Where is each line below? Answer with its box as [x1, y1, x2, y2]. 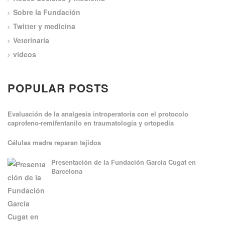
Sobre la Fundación [13, 7, 80, 17]
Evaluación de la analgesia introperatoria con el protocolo [8, 109, 188, 119]
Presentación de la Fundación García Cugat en [51, 157, 196, 167]
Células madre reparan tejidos [8, 138, 101, 147]
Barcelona [51, 166, 82, 176]
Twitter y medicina [13, 21, 75, 31]
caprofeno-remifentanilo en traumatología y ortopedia [8, 118, 174, 128]
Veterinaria [13, 35, 49, 45]
